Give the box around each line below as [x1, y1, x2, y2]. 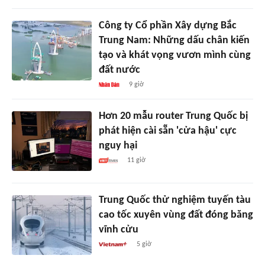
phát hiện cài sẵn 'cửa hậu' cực [98, 125, 237, 137]
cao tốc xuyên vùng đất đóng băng [98, 209, 253, 221]
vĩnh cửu [98, 224, 138, 236]
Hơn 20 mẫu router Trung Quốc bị [98, 111, 248, 122]
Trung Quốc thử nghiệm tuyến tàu [98, 195, 251, 206]
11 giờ [127, 157, 146, 164]
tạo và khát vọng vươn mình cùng [98, 50, 251, 62]
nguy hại [98, 140, 137, 152]
